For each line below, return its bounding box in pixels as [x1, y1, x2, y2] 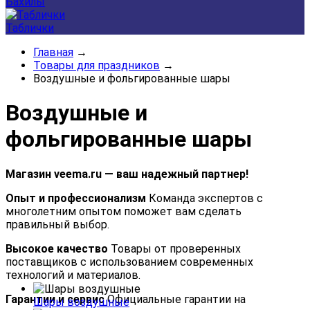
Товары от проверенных [108, 241, 241, 255]
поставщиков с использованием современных [6, 255, 253, 268]
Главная [33, 46, 73, 59]
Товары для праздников [33, 59, 160, 72]
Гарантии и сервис [6, 292, 104, 306]
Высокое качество [6, 241, 108, 255]
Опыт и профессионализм [6, 191, 146, 205]
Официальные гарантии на [104, 292, 246, 306]
